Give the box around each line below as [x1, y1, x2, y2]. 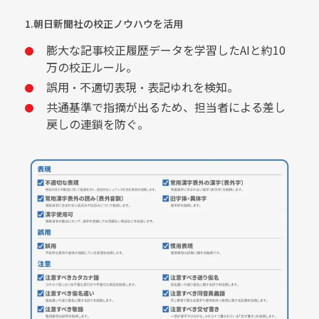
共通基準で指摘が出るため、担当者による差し [46, 98, 286, 115]
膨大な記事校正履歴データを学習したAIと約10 [46, 41, 286, 58]
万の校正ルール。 [46, 58, 137, 75]
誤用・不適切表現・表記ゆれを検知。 [46, 78, 239, 95]
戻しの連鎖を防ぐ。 [46, 115, 149, 132]
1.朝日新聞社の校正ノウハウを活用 [25, 16, 183, 31]
